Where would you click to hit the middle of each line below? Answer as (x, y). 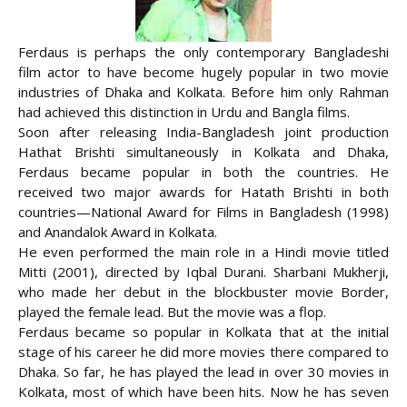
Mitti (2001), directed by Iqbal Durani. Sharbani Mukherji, (203, 272)
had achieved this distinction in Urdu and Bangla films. (184, 112)
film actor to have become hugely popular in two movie (203, 72)
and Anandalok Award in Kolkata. (118, 232)
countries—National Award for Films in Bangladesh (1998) (203, 212)
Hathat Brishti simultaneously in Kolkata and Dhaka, (203, 152)
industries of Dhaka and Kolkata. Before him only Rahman (203, 92)
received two (62, 192)
